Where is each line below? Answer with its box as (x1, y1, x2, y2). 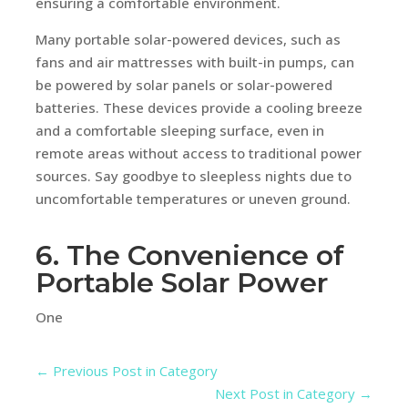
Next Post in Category (215, 383, 356, 403)
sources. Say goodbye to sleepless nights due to (35, 166, 352, 185)
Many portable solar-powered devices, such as (35, 29, 341, 48)
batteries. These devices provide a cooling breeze (35, 97, 362, 117)
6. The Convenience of (35, 238, 344, 272)
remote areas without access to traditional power (35, 143, 362, 162)
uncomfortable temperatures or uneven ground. (35, 189, 351, 208)
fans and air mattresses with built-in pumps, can (35, 52, 354, 71)
